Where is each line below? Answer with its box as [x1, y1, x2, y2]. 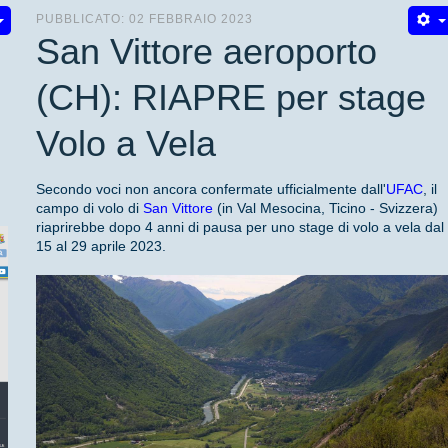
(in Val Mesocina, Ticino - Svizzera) [213, 199, 439, 216]
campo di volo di [36, 199, 144, 216]
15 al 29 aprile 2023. [36, 237, 167, 254]
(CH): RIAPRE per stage [36, 76, 427, 118]
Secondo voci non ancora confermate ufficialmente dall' [36, 180, 387, 197]
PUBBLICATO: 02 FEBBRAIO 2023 [36, 11, 254, 26]
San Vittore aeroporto [36, 30, 378, 72]
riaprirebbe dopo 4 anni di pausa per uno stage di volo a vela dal [36, 218, 445, 235]
